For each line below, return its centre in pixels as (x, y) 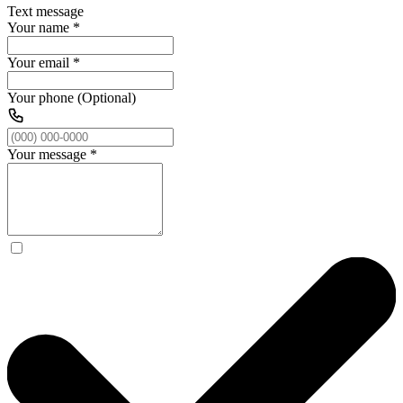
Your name (38, 27)
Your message (47, 154)
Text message (45, 11)
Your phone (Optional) (72, 97)
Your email (38, 62)
